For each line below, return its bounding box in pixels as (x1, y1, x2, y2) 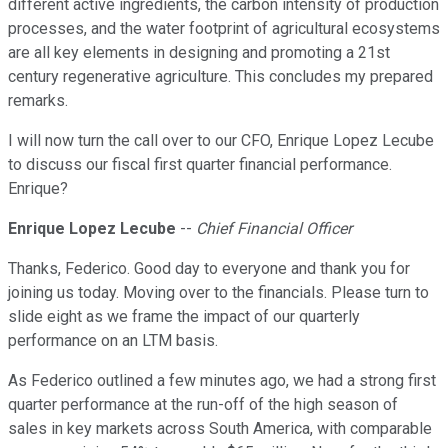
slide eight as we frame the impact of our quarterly (8, 307, 360, 327)
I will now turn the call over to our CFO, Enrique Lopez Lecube (8, 131, 434, 151)
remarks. (8, 91, 68, 111)
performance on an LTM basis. (8, 331, 218, 351)
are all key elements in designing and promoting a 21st (8, 43, 390, 63)
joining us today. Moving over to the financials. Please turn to (8, 283, 429, 303)
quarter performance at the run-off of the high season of (8, 395, 398, 415)
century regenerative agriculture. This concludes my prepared (8, 67, 433, 87)
